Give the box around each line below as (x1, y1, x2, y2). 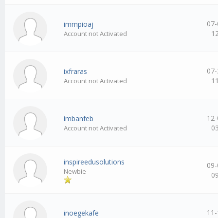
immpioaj (64, 19, 94, 29)
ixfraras (64, 67, 88, 76)
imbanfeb (64, 114, 94, 124)
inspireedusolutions (64, 157, 125, 167)
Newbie (64, 167, 87, 176)
